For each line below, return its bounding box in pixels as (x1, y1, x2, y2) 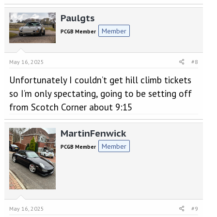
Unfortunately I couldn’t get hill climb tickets (9, 74, 191, 86)
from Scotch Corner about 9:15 (9, 101, 132, 113)
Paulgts (60, 12, 94, 24)
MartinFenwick (60, 127, 126, 139)
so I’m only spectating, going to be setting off (9, 88, 192, 100)
